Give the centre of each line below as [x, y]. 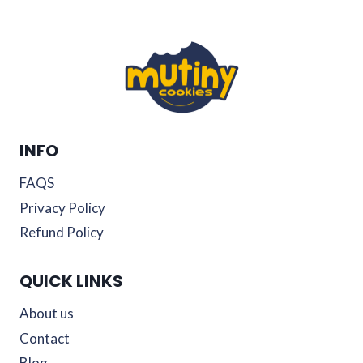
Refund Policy [62, 233]
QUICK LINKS [71, 281]
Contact [45, 338]
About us [47, 314]
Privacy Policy [62, 207]
